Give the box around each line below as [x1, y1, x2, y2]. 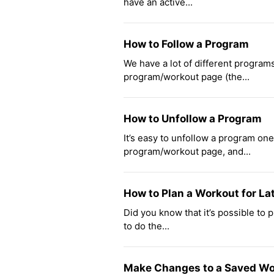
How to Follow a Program [124, 38, 249, 51]
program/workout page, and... [124, 146, 251, 158]
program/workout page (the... [124, 71, 250, 83]
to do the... [124, 220, 169, 232]
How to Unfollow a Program [124, 113, 262, 125]
